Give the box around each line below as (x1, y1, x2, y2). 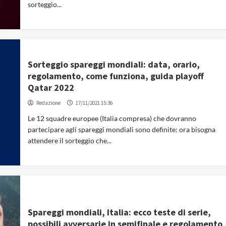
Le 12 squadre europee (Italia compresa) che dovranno (28, 114, 197, 123)
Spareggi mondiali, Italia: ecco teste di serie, (28, 206, 211, 218)
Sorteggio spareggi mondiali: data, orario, (28, 59, 200, 70)
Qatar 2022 (28, 82, 75, 93)
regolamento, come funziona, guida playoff (28, 70, 204, 82)
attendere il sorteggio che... (28, 136, 112, 145)
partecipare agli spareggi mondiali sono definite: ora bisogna (28, 125, 216, 134)
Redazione (36, 99, 61, 106)
